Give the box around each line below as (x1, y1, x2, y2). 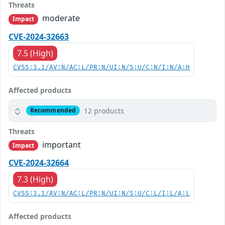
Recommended (30, 106, 76, 115)
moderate (40, 13, 80, 24)
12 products (83, 105, 124, 116)
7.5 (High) (17, 47, 53, 59)
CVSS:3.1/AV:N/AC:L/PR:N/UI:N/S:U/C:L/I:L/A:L (13, 189, 190, 197)
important (40, 139, 81, 150)
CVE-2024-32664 (9, 157, 69, 168)
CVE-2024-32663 (9, 31, 69, 42)
